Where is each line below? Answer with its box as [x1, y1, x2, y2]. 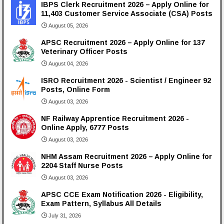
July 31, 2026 [48, 212, 81, 219]
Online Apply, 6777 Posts [41, 123, 129, 132]
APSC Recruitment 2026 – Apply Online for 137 [41, 38, 205, 47]
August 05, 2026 [48, 22, 88, 29]
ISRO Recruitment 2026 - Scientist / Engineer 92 [41, 76, 211, 85]
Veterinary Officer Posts [41, 47, 127, 56]
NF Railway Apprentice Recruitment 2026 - [41, 114, 189, 123]
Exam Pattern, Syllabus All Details [41, 199, 161, 208]
